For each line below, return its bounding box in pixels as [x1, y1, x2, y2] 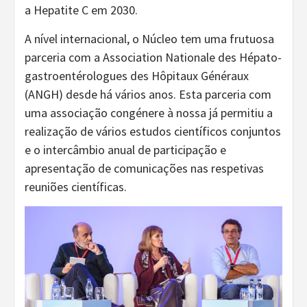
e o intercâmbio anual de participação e [25, 142, 226, 158]
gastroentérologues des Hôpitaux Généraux [25, 68, 249, 84]
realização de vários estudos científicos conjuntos [25, 123, 281, 140]
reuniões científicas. [25, 179, 127, 195]
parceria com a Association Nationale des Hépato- [25, 49, 282, 66]
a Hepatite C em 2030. [25, 2, 138, 19]
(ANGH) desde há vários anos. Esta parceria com [25, 86, 271, 103]
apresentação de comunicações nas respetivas [25, 160, 264, 177]
